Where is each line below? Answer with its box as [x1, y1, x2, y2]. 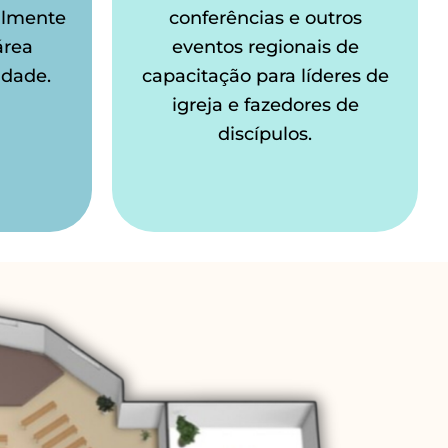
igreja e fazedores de [171, 94, 359, 117]
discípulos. [218, 123, 312, 146]
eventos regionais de [171, 36, 359, 59]
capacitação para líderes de [141, 65, 389, 88]
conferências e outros [168, 7, 362, 30]
